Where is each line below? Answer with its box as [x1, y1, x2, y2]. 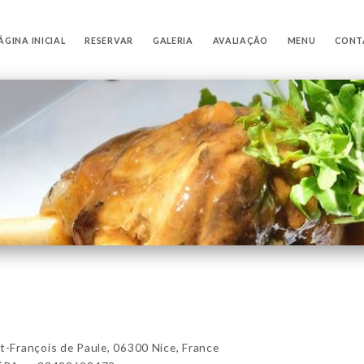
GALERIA [152, 35, 193, 45]
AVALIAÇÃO [212, 35, 269, 45]
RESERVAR [84, 35, 134, 45]
